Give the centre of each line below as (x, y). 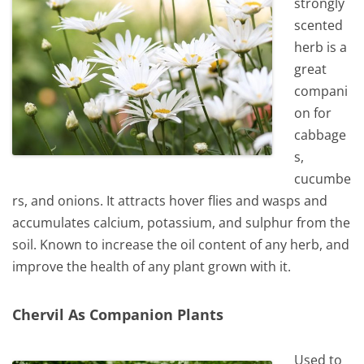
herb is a (321, 48)
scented (319, 26)
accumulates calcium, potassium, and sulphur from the (181, 223)
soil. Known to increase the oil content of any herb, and (181, 245)
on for (313, 113)
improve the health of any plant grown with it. (152, 267)
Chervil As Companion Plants (118, 314)
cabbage (321, 135)
